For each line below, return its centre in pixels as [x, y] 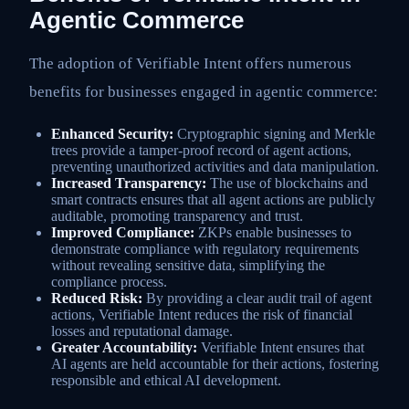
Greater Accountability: [124, 348]
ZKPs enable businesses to [273, 233]
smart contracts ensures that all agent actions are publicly [213, 200]
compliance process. [109, 282]
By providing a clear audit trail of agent [257, 299]
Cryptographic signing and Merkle [274, 134]
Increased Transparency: [129, 184]
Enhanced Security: [112, 134]
